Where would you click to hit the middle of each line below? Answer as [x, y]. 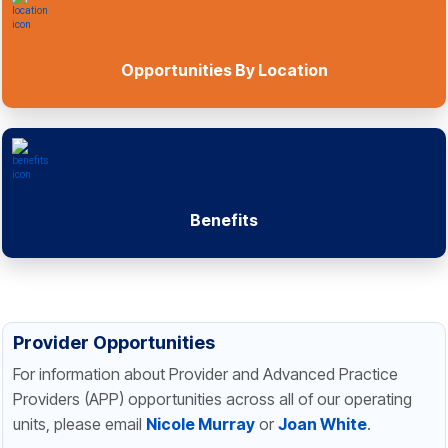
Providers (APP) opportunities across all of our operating [212, 399]
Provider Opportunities [114, 343]
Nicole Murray [200, 424]
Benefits [224, 220]
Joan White [322, 424]
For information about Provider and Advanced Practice [205, 374]
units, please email [79, 424]
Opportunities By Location [224, 70]
